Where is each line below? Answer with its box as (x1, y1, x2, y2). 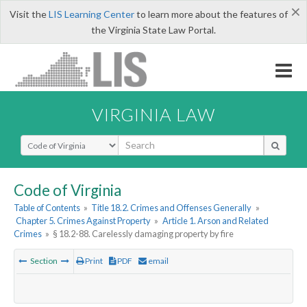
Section (29, 256, 59, 267)
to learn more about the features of (134, 8, 288, 20)
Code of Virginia (14, 180, 121, 199)
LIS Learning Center (48, 8, 134, 20)
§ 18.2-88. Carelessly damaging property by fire (53, 228, 234, 240)
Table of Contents (14, 202, 80, 214)
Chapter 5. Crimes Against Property (16, 215, 151, 227)
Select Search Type (20, 134, 103, 147)
